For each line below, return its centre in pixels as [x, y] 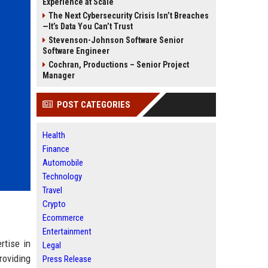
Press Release [67, 259]
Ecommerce [63, 218]
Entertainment [67, 232]
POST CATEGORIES [94, 105]
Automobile [63, 163]
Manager [59, 75]
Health [54, 135]
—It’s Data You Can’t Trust [88, 26]
